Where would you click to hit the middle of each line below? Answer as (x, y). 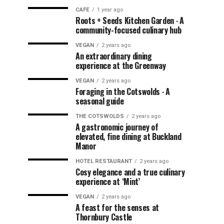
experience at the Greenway (121, 65)
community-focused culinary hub (128, 30)
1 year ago (110, 9)
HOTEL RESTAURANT (104, 161)
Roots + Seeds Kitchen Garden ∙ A (130, 20)
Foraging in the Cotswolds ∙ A (123, 91)
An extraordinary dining (114, 56)
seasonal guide (100, 101)
